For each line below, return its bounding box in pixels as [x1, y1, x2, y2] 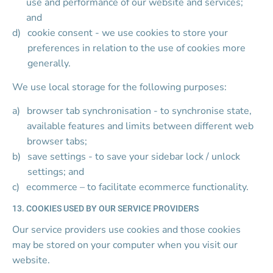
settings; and [27, 165, 85, 179]
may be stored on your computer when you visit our [12, 238, 240, 252]
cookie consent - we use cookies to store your [27, 26, 231, 40]
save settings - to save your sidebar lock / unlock [27, 150, 243, 163]
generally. [27, 57, 71, 70]
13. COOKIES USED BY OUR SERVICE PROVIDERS [12, 204, 199, 213]
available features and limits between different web [27, 119, 257, 133]
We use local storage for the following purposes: [12, 80, 227, 94]
